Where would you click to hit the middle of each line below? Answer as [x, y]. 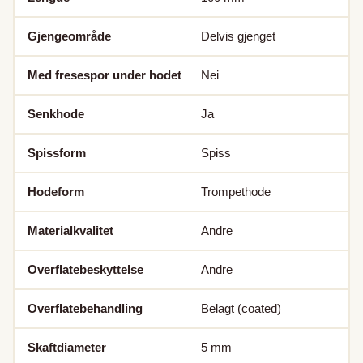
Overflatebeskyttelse [85, 270]
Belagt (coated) [241, 309]
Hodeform [56, 192]
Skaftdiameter [67, 348]
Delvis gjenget [238, 36]
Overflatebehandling [85, 309]
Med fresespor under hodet [105, 75]
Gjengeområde [69, 36]
